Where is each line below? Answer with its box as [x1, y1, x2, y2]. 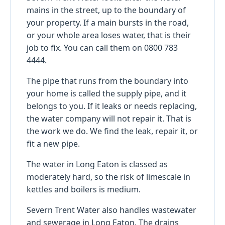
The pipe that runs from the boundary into [27, 75, 188, 86]
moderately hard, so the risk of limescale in [27, 171, 190, 182]
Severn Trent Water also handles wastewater [27, 204, 196, 215]
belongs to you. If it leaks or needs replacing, [27, 100, 197, 111]
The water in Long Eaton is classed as [27, 158, 168, 170]
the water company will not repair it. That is [27, 113, 191, 124]
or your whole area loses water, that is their [27, 29, 191, 41]
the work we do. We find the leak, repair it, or [27, 125, 198, 137]
